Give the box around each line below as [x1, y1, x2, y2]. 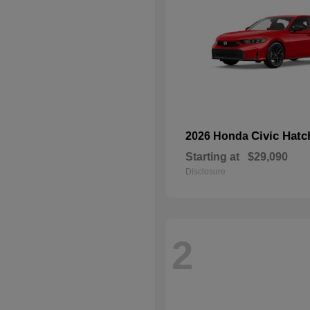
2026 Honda [185, 130, 251, 142]
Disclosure [185, 167, 226, 176]
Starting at [185, 151, 239, 163]
